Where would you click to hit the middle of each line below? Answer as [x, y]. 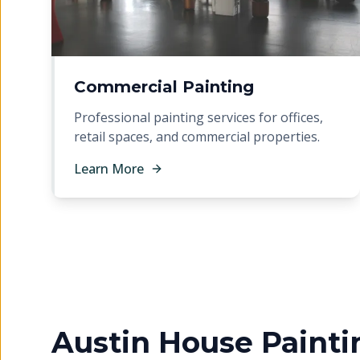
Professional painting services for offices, [198, 117]
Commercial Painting [164, 87]
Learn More [109, 169]
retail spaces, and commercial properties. [197, 137]
